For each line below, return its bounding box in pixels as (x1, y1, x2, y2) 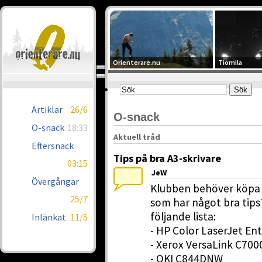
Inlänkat (32, 211, 66, 223)
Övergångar (32, 175, 79, 187)
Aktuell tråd (113, 132, 160, 142)
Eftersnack (32, 140, 74, 151)
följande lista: (150, 209, 216, 223)
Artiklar (32, 104, 63, 115)
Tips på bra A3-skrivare (113, 151, 221, 165)
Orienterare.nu (113, 58, 160, 67)
